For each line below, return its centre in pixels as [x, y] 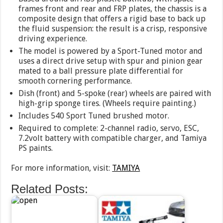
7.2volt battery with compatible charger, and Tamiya [113, 138]
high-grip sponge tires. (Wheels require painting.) [108, 104]
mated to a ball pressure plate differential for [101, 71]
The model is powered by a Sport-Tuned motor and [111, 51]
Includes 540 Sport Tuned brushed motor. [94, 116]
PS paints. [36, 148]
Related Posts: [50, 189]
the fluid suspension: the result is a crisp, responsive [113, 29]
